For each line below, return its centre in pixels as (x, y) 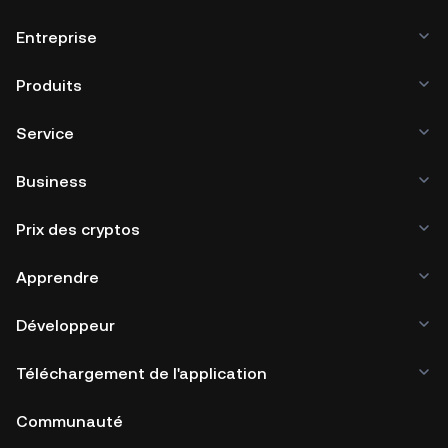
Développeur (65, 325)
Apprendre (57, 277)
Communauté (69, 421)
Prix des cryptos (78, 229)
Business (51, 181)
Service (45, 133)
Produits (49, 85)
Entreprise (56, 37)
